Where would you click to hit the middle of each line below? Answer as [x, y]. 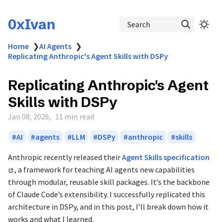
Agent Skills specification [166, 157]
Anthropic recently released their [65, 157]
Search [139, 24]
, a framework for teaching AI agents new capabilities [104, 169]
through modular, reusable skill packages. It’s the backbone [109, 182]
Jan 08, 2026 [28, 116]
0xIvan [32, 24]
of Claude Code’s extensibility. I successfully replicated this [107, 194]
